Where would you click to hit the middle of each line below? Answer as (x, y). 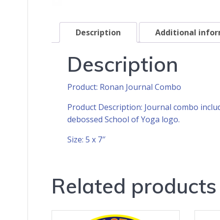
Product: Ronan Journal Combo (124, 87)
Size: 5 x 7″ (86, 140)
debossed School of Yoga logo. (124, 120)
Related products (134, 186)
